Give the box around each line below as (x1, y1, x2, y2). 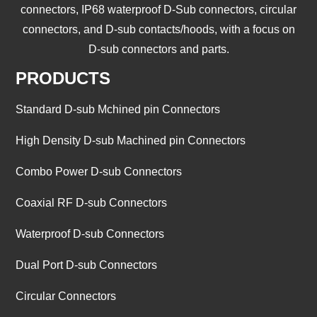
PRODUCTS (16, 68, 111, 88)
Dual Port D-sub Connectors (16, 258, 158, 271)
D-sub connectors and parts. (88, 43, 229, 56)
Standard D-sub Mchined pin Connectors (16, 103, 221, 115)
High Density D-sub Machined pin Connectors (16, 134, 246, 146)
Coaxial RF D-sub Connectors (16, 196, 168, 209)
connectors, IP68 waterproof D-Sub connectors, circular (21, 4, 296, 16)
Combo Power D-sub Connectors (16, 165, 183, 178)
